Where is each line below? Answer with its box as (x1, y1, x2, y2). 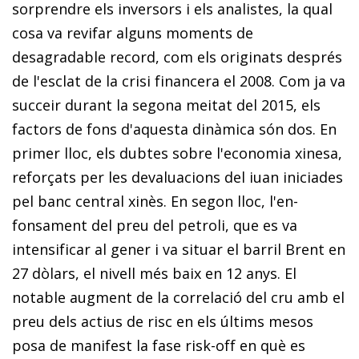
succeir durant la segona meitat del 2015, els (12, 95, 321, 115)
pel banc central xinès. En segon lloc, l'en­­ (12, 191, 298, 211)
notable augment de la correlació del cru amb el (12, 287, 345, 307)
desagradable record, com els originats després (12, 46, 342, 67)
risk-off (185, 335, 236, 355)
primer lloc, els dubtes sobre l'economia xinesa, (12, 143, 342, 163)
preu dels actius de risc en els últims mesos (12, 311, 313, 331)
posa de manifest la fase (12, 335, 185, 355)
